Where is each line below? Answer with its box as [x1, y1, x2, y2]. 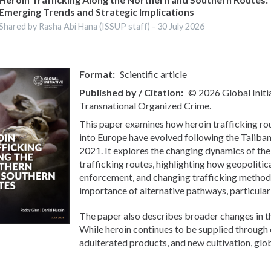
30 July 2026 [157, 21, 205, 32]
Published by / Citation [79, 87, 181, 99]
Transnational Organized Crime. [79, 100, 212, 112]
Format [79, 68, 113, 80]
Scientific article [120, 68, 188, 80]
